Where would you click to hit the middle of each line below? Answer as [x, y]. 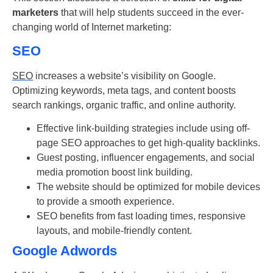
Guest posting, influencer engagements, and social [146, 158]
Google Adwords [65, 251]
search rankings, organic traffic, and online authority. [124, 105]
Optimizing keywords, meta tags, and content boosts [124, 91]
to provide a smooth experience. [105, 202]
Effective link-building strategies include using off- [143, 129]
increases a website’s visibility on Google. [124, 76]
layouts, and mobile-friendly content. [114, 231]
